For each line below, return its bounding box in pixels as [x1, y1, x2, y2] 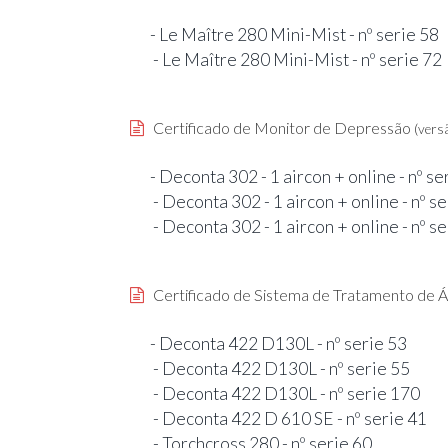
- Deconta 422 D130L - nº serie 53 [150, 332, 407, 354]
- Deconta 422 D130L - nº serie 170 [150, 382, 420, 404]
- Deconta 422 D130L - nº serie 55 [150, 357, 410, 379]
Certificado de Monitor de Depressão [144, 117, 414, 137]
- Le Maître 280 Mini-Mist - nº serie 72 [150, 48, 442, 70]
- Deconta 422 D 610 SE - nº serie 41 [150, 407, 427, 429]
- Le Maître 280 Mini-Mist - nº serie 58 [150, 23, 439, 45]
